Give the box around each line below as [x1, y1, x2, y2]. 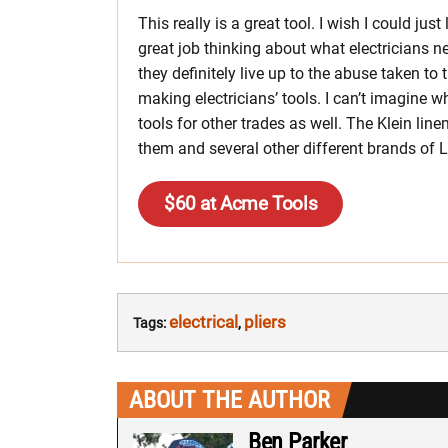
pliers [244, 311, 286, 332]
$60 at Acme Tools [164, 191, 318, 215]
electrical [169, 311, 238, 332]
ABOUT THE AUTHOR [129, 385, 330, 414]
